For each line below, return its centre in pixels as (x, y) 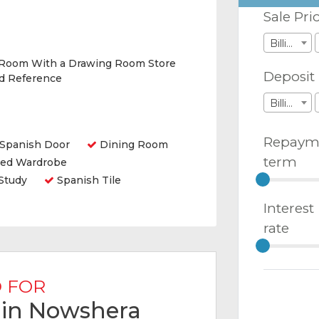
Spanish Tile (88, 180)
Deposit (289, 76)
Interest (289, 208)
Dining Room (132, 145)
